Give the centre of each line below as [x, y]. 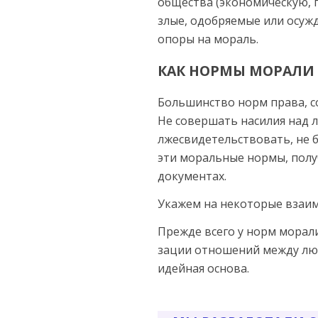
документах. [192, 176]
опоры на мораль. [208, 39]
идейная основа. [203, 269]
